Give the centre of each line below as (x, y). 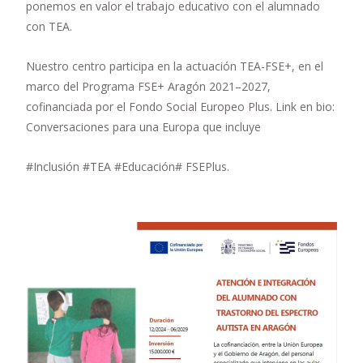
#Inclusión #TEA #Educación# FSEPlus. (128, 166)
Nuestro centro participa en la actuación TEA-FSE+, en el (175, 66)
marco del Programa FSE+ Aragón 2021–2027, (148, 86)
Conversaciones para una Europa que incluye (143, 126)
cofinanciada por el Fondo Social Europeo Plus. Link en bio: (180, 106)
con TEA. (49, 26)
